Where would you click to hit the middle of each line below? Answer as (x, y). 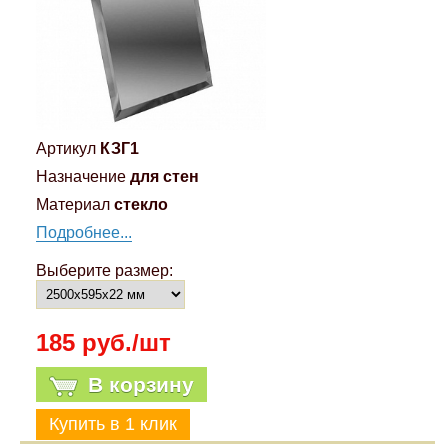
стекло (140, 205)
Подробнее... (83, 233)
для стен (164, 177)
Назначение (80, 177)
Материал (72, 205)
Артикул (65, 149)
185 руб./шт (103, 343)
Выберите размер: (104, 271)
